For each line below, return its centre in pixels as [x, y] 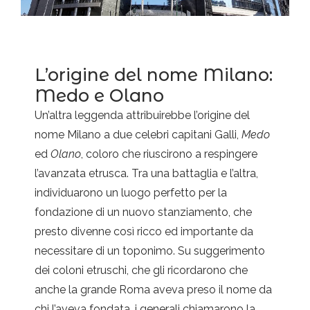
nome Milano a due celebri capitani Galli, [138, 135]
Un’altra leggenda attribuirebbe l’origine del [142, 116]
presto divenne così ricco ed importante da [144, 232]
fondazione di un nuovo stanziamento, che [143, 212]
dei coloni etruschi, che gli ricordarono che [141, 271]
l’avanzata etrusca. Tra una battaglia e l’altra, [146, 174]
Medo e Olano [99, 96]
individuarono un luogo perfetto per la [131, 193]
